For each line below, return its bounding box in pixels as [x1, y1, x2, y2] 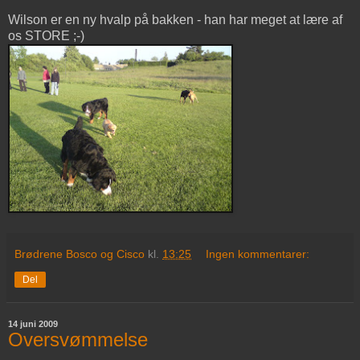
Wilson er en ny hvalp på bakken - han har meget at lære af [8, 13, 342, 27]
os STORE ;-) [8, 29, 84, 43]
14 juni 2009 [8, 319, 58, 329]
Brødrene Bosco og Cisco [14, 247, 145, 261]
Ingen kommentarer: [206, 247, 310, 261]
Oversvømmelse [8, 329, 148, 351]
